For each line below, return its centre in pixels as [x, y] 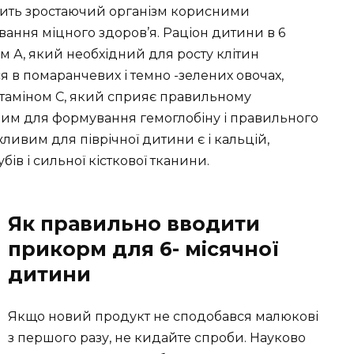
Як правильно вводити [134, 223]
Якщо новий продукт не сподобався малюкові [163, 316]
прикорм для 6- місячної [143, 249]
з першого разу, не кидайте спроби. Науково [157, 337]
